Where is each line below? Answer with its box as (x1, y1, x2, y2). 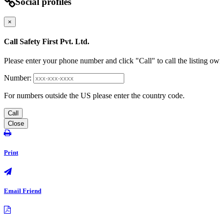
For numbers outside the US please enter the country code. (4, 91, 185, 100)
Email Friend (4, 187, 41, 194)
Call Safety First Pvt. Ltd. (4, 37, 89, 46)
